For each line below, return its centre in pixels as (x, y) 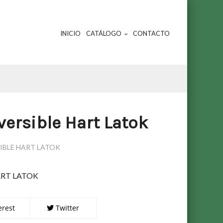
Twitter (66, 208)
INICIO (71, 33)
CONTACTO (151, 33)
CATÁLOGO (104, 33)
